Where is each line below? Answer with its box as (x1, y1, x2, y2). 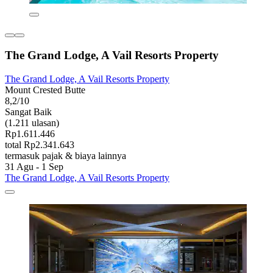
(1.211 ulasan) (5, 118, 59, 129)
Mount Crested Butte (5, 85, 85, 96)
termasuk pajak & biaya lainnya (5, 151, 126, 161)
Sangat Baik (5, 107, 52, 118)
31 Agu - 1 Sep (5, 161, 63, 172)
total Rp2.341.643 (5, 140, 74, 151)
